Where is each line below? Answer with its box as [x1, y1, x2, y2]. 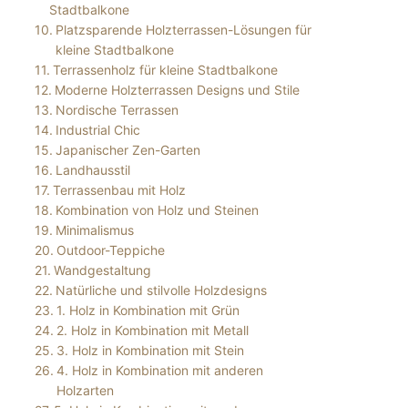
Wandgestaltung [53, 261, 151, 278]
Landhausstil [55, 161, 130, 178]
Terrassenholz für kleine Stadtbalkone [52, 61, 278, 77]
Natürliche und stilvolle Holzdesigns [55, 281, 267, 298]
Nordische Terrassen [55, 101, 178, 117]
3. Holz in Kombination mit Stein [56, 342, 244, 358]
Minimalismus [55, 221, 134, 238]
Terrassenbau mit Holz [52, 181, 186, 198]
